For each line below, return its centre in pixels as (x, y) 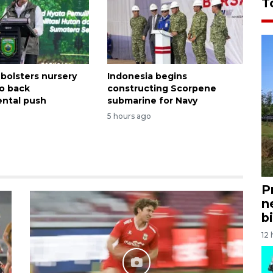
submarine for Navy (152, 100)
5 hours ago (129, 116)
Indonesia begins (147, 76)
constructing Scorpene (161, 88)
